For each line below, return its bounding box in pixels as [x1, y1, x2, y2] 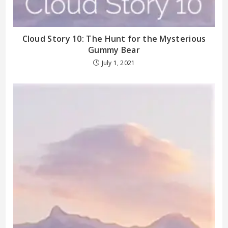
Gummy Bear [88, 44, 140, 55]
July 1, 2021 [101, 58, 135, 67]
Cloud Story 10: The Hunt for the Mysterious [22, 33, 206, 44]
